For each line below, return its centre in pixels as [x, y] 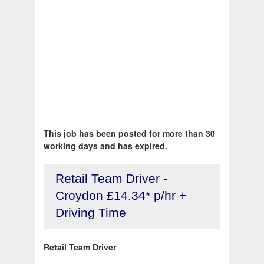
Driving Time [91, 213]
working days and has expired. [105, 146]
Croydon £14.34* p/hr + [121, 196]
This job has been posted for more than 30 [129, 133]
